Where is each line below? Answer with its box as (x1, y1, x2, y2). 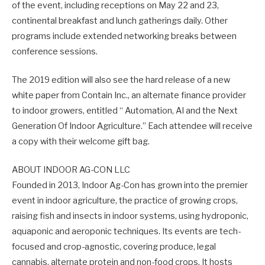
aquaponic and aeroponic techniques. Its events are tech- (12, 225, 241, 237)
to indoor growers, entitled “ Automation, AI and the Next (12, 105, 238, 116)
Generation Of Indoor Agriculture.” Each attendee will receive (12, 120, 253, 131)
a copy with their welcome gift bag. (12, 135, 150, 147)
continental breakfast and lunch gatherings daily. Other (12, 15, 228, 26)
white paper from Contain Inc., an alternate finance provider (12, 89, 246, 101)
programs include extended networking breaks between (12, 30, 237, 41)
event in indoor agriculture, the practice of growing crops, (12, 195, 238, 206)
